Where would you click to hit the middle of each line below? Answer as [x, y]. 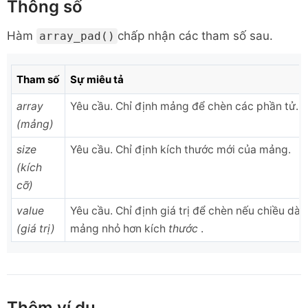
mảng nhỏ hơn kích [119, 229]
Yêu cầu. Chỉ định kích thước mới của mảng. [180, 150]
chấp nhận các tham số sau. [195, 36]
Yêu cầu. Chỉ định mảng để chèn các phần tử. [184, 106]
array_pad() [77, 36]
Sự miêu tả [97, 79]
